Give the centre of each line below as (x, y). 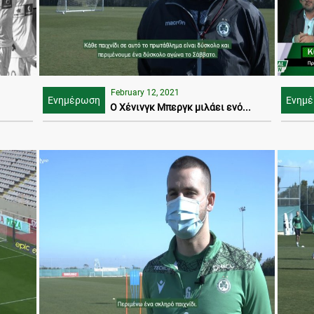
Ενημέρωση (74, 101)
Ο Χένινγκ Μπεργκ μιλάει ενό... (180, 107)
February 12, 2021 (145, 93)
